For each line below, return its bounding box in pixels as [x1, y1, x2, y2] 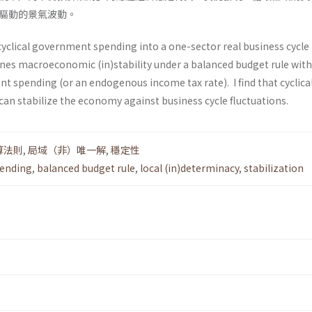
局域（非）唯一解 [28, 143, 106, 157]
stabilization [244, 161, 304, 175]
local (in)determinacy [140, 161, 239, 175]
